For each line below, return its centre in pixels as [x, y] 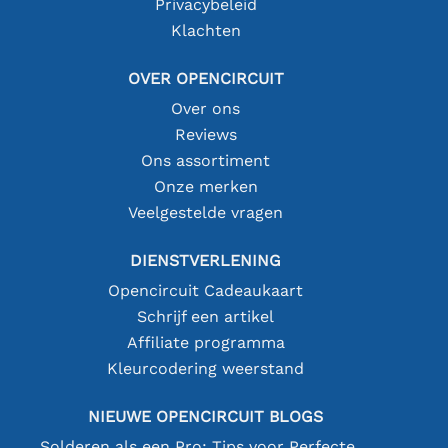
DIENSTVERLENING [206, 260]
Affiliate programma [205, 342]
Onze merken [205, 186]
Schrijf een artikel [206, 316]
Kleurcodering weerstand [206, 368]
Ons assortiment [206, 160]
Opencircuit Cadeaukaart [206, 290]
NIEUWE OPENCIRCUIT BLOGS [206, 416]
